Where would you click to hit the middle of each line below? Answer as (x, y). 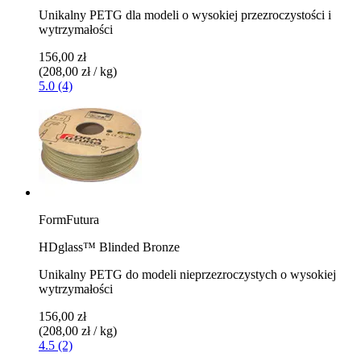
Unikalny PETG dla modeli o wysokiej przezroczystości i (185, 15)
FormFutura (69, 219)
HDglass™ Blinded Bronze (109, 247)
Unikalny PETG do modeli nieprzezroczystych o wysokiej (187, 274)
